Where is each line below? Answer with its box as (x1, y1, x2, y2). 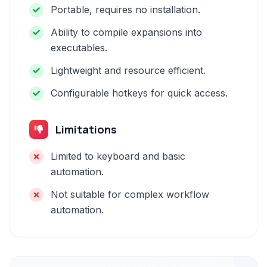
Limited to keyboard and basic (51, 150, 185, 162)
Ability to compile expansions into (51, 26, 202, 38)
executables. (51, 42, 107, 54)
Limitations (55, 122, 117, 136)
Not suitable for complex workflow (51, 188, 209, 200)
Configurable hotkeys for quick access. (51, 87, 228, 99)
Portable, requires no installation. (51, 4, 200, 15)
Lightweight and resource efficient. (51, 64, 206, 76)
